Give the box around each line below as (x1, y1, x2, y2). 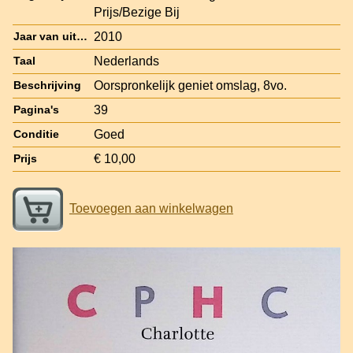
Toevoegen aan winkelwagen (69, 201, 233, 215)
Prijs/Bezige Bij (94, 5, 180, 19)
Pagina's (13, 103, 59, 116)
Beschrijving (13, 79, 81, 91)
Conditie (13, 128, 59, 140)
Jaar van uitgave (76, 30, 87, 43)
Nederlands (94, 54, 159, 68)
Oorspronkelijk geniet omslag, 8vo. (94, 78, 287, 92)
